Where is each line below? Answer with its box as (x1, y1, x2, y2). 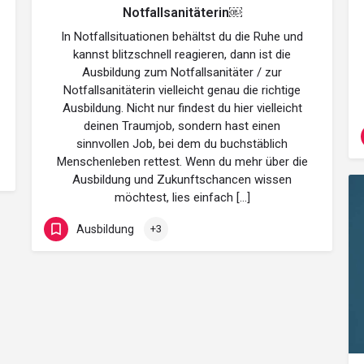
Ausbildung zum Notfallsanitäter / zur (82, 65, 282, 80)
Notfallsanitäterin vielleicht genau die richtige (63, 83, 301, 97)
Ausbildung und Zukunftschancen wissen (72, 172, 292, 187)
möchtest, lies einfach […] (114, 190, 250, 205)
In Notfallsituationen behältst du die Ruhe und (61, 29, 303, 44)
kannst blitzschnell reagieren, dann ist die (73, 47, 291, 62)
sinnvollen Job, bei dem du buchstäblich (76, 136, 288, 151)
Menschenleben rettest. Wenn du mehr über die (56, 154, 308, 169)
